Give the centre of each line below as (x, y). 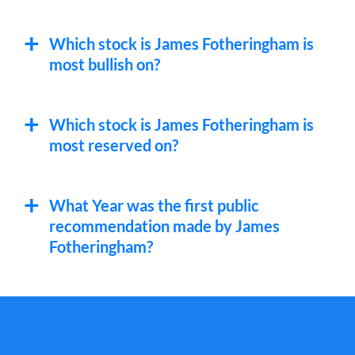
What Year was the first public (154, 205)
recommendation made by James (164, 226)
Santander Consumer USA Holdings (110, 31)
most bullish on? (105, 64)
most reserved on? (114, 145)
